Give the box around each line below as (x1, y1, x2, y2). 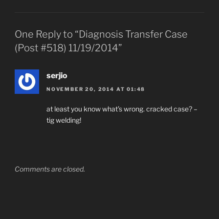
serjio (46, 70, 67, 80)
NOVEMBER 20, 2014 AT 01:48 (46, 86, 146, 92)
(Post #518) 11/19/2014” (15, 42, 122, 54)
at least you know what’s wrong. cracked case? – (46, 105, 197, 113)
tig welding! (46, 116, 81, 125)
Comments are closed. (15, 165, 85, 174)
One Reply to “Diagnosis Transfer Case (15, 28, 188, 40)
